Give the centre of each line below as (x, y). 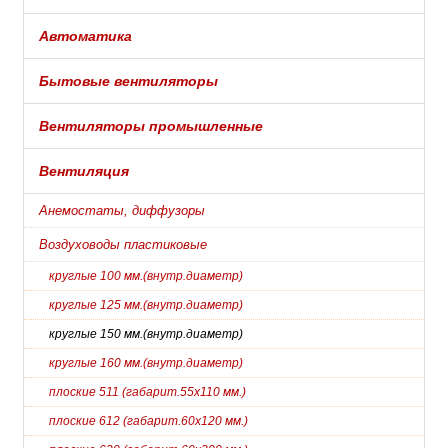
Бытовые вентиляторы (128, 80)
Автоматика (85, 35)
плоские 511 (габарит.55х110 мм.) (147, 391)
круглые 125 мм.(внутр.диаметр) (146, 304)
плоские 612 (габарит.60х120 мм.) (148, 420)
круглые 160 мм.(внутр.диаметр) (146, 362)
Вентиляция (84, 170)
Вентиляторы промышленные (151, 125)
